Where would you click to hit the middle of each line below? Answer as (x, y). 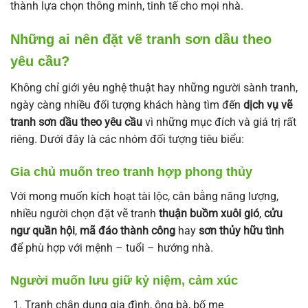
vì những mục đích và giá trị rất (219, 122)
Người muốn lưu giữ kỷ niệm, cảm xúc (124, 280)
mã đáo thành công (128, 231)
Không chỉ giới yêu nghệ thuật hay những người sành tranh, (154, 88)
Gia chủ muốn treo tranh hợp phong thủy (131, 172)
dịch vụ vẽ (268, 105)
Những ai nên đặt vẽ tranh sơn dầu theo (141, 40)
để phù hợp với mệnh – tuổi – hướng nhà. (112, 248)
